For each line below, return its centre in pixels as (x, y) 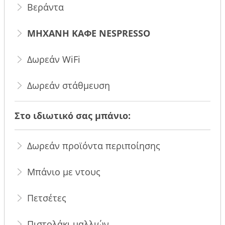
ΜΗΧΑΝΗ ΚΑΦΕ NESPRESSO (89, 33)
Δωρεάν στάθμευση (69, 85)
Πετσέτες (47, 198)
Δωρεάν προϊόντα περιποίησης (94, 145)
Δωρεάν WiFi (54, 59)
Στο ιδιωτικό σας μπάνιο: (73, 115)
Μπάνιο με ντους (64, 172)
